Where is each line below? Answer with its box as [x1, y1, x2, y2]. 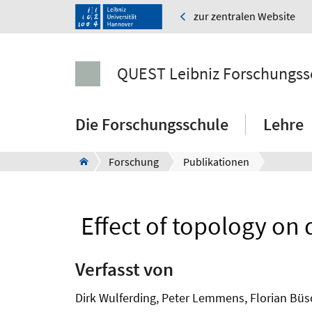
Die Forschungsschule [75, 114, 228, 136]
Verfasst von [75, 256, 173, 281]
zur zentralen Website [194, 9, 295, 24]
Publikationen [183, 155, 249, 169]
